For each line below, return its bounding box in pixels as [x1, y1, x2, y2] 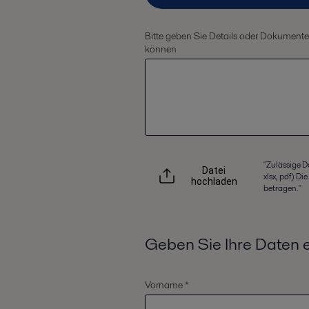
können [144, 42, 177, 57]
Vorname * [144, 278, 189, 292]
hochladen [190, 176, 237, 188]
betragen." [263, 181, 301, 194]
